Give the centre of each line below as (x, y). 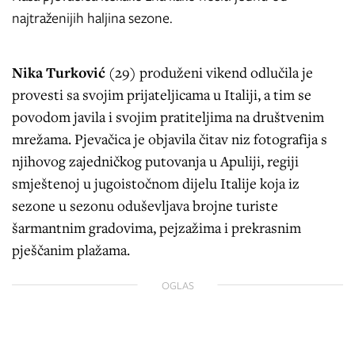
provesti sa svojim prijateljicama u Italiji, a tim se (162, 94)
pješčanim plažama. (71, 249)
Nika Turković (59, 72)
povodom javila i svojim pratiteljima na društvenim (168, 116)
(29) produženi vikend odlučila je (209, 72)
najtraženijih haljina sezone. (92, 18)
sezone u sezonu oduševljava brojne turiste (145, 205)
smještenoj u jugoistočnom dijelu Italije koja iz (156, 183)
